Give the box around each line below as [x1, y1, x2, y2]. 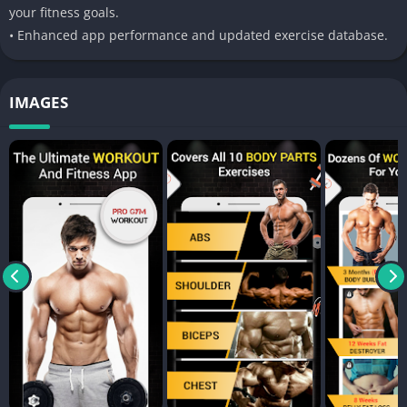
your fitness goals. [9, 4, 119, 22]
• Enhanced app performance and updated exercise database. [9, 26, 388, 45]
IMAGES [9, 92, 68, 114]
